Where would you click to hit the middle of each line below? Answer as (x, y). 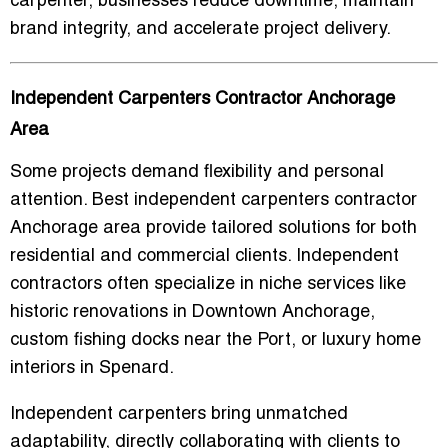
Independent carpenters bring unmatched (179, 415)
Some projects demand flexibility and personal (197, 173)
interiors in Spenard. (92, 369)
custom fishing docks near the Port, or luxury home (215, 341)
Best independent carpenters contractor (254, 201)
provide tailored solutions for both (279, 229)
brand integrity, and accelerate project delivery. (200, 30)
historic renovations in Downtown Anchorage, (192, 313)
